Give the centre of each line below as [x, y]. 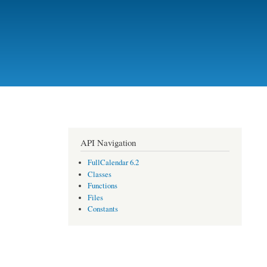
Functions [103, 186]
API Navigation [108, 143]
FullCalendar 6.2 [114, 163]
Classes [100, 174]
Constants [103, 209]
